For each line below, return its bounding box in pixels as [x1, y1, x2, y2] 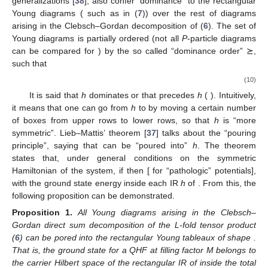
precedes [159, 90, 197, 100]
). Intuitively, [211, 90, 257, 100]
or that [131, 90, 159, 100]
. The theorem [197, 140, 257, 150]
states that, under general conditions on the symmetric [12, 153, 256, 163]
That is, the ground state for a [12, 245, 130, 255]
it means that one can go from [12, 102, 131, 112]
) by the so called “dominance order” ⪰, [98, 46, 256, 56]
